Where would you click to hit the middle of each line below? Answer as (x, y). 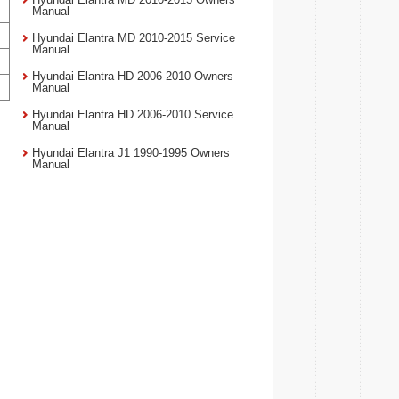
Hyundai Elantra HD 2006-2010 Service (133, 114)
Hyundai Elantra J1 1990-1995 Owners (131, 153)
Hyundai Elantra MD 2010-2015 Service (134, 38)
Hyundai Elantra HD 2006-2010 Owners (133, 76)
